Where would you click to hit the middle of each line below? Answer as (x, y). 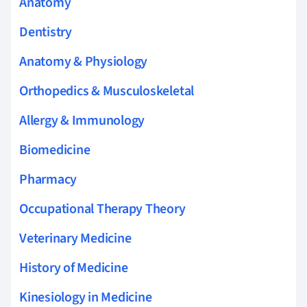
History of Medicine (74, 268)
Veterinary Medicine (75, 238)
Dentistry (46, 32)
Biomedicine (55, 150)
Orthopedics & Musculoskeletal (107, 91)
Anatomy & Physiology (84, 61)
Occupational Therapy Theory (102, 209)
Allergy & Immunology (82, 120)
